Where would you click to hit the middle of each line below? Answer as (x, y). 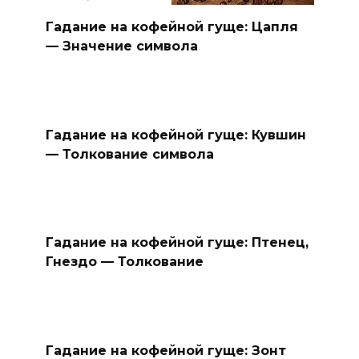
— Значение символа (121, 46)
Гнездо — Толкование (124, 261)
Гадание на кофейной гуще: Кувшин (175, 135)
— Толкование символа (129, 154)
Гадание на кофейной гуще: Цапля (171, 26)
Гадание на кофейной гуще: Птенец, (177, 242)
